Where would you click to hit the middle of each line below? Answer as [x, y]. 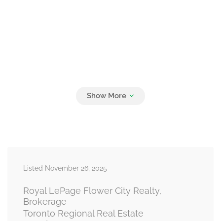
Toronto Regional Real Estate [83, 214]
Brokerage [45, 202]
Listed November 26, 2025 [65, 168]
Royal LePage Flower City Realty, [92, 191]
